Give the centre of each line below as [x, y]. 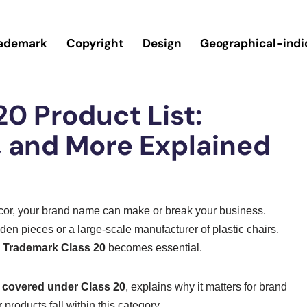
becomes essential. [154, 248]
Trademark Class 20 [54, 248]
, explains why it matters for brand [206, 287]
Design [161, 44]
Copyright [95, 44]
